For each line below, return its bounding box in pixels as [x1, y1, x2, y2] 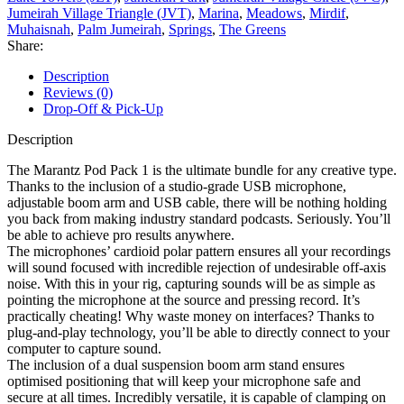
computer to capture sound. [7, 340, 161, 356]
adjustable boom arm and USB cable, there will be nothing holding [7, 194, 387, 210]
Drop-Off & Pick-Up [43, 100, 163, 116]
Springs [169, 21, 212, 37]
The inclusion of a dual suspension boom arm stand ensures [7, 356, 344, 372]
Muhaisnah [7, 21, 70, 37]
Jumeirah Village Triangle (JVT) [7, 5, 191, 21]
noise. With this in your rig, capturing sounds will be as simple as [7, 275, 375, 291]
